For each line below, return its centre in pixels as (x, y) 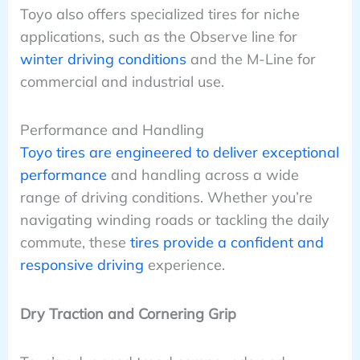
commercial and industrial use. (122, 82)
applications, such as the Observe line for (158, 37)
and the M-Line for (251, 59)
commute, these (75, 243)
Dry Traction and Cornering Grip (128, 313)
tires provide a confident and (227, 243)
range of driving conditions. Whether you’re (166, 198)
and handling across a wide (202, 175)
